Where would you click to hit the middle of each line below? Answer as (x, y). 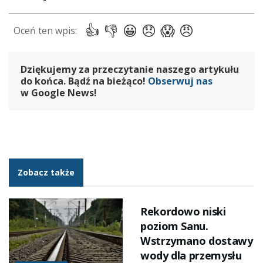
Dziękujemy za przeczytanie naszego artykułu (130, 70)
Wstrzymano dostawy (197, 240)
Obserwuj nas (180, 81)
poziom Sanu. (174, 226)
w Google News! (59, 93)
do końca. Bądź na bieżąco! (84, 81)
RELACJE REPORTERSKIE (189, 186)
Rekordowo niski (183, 211)
